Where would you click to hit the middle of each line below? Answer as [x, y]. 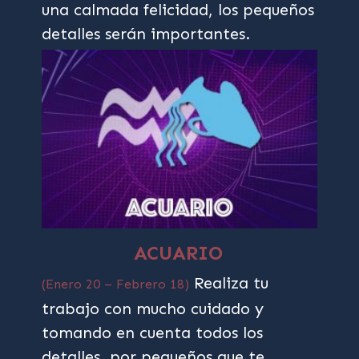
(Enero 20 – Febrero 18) [116, 284]
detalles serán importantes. [146, 34]
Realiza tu [229, 283]
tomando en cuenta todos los [153, 333]
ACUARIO [179, 253]
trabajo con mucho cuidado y [153, 309]
